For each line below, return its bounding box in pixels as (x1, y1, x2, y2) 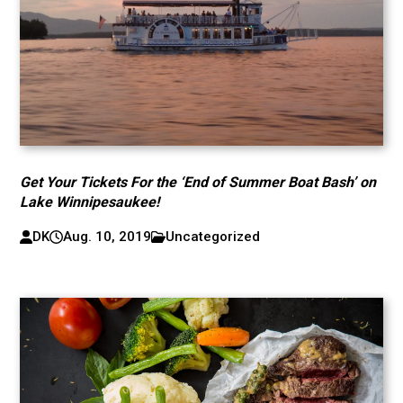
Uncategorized (166, 228, 261, 245)
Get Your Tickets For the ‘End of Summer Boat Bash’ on (20, 174, 377, 191)
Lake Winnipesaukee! (20, 193, 160, 210)
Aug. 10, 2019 (62, 228, 151, 245)
